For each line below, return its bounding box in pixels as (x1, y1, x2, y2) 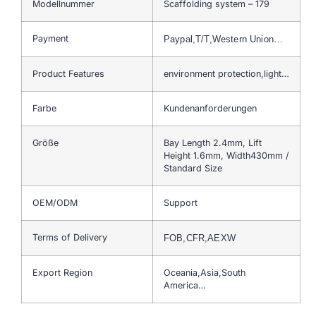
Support (164, 197, 197, 208)
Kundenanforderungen (164, 102, 257, 114)
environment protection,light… (164, 68, 289, 79)
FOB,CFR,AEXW (164, 232, 236, 243)
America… (164, 279, 206, 291)
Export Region (32, 267, 92, 278)
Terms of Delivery (32, 231, 107, 243)
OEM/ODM (32, 197, 78, 208)
